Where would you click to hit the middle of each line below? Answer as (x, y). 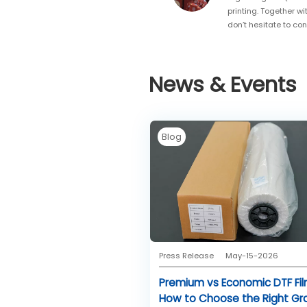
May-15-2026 (251, 256)
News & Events (223, 85)
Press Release (186, 256)
